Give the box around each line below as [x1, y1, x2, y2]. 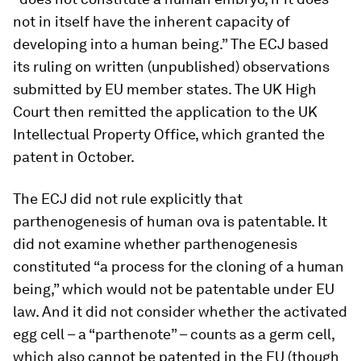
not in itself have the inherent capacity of [13, 13, 290, 30]
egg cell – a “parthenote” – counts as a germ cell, [13, 326, 334, 342]
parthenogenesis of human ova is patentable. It [13, 213, 327, 230]
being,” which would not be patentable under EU [13, 280, 334, 297]
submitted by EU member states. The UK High [13, 81, 317, 98]
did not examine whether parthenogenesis [13, 235, 297, 252]
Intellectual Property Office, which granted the [13, 126, 325, 143]
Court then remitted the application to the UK [13, 103, 317, 120]
